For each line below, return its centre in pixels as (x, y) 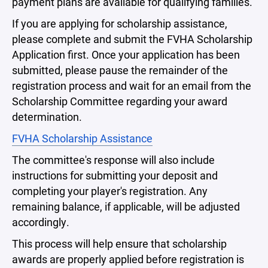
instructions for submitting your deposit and (115, 175)
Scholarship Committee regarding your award (120, 101)
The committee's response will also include (113, 160)
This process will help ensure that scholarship (119, 243)
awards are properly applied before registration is (128, 259)
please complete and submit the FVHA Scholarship (132, 39)
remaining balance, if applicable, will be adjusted (126, 206)
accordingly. (41, 222)
